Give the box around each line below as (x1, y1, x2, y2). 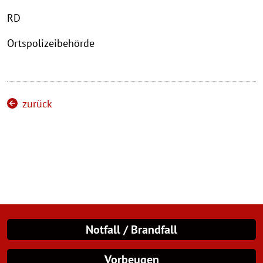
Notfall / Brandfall (86, 221, 177, 237)
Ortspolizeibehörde (7, 36, 95, 50)
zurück (22, 96, 52, 110)
